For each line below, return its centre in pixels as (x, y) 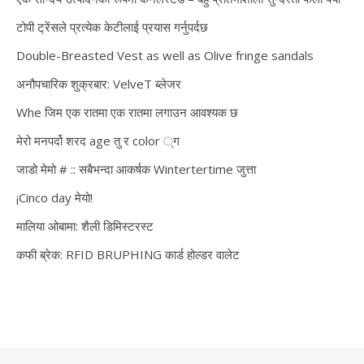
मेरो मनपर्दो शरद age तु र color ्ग (98, 141)
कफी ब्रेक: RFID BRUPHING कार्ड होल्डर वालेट (128, 254)
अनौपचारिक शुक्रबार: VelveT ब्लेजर (99, 84)
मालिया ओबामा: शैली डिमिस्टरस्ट (85, 226)
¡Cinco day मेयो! (54, 197)
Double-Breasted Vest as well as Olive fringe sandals (165, 55)
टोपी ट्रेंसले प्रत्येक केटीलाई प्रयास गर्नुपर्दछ (112, 27)
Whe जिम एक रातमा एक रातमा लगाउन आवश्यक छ (127, 112)
